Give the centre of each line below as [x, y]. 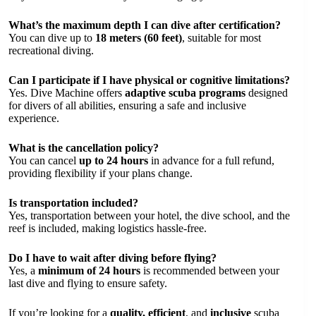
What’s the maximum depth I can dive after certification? [145, 25]
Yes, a [23, 271]
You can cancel [44, 161]
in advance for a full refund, [211, 161]
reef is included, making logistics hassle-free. [108, 229]
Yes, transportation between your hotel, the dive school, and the [149, 216]
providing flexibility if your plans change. [101, 174]
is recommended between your [210, 271]
